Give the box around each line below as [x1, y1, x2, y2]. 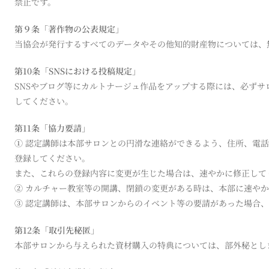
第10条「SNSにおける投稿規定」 [14, 64, 141, 77]
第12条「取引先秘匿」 [14, 223, 99, 236]
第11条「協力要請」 [14, 121, 90, 134]
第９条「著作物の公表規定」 [14, 22, 124, 35]
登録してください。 [14, 151, 90, 164]
